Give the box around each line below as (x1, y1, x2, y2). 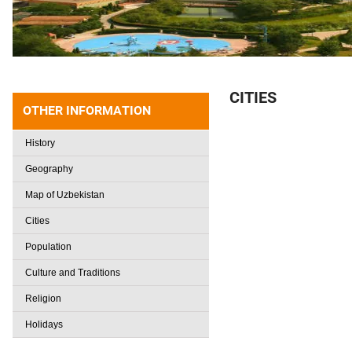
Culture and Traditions (25, 267, 120, 278)
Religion (25, 293, 61, 304)
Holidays (25, 319, 63, 330)
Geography (25, 163, 73, 174)
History (25, 137, 55, 148)
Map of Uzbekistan (25, 189, 104, 200)
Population (25, 241, 71, 252)
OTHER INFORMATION (23, 103, 151, 118)
